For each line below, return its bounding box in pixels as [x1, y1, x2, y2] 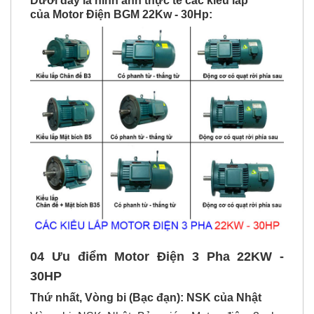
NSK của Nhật [186, 291, 261, 303]
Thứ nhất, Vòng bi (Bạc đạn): [30, 291, 184, 303]
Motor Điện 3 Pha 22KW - [114, 249, 284, 264]
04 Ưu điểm [30, 249, 115, 264]
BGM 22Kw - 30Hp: [111, 8, 212, 20]
